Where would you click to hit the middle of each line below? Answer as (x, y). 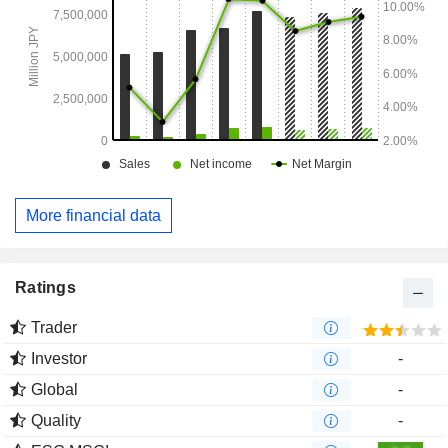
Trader (54, 328)
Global (54, 390)
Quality (56, 421)
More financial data (93, 215)
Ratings (45, 288)
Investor (59, 359)
